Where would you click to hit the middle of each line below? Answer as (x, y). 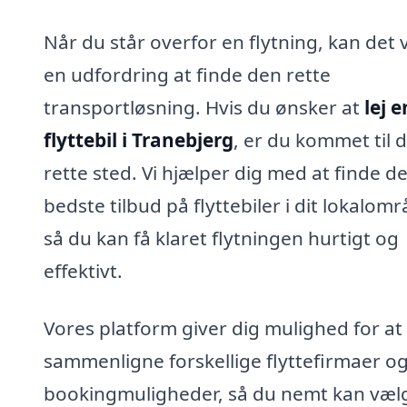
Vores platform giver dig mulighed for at (223, 328)
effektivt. (83, 270)
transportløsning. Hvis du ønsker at (204, 107)
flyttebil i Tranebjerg (139, 139)
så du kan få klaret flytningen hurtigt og (221, 238)
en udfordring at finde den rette (187, 74)
